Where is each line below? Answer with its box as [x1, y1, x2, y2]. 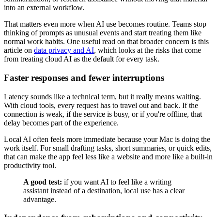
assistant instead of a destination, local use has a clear [23, 186, 185, 195]
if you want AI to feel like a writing [62, 177, 171, 186]
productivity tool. [4, 161, 56, 170]
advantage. [23, 195, 56, 203]
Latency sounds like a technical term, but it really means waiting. [4, 92, 201, 101]
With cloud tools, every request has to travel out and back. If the [4, 101, 198, 109]
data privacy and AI [34, 46, 94, 55]
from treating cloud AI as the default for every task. [4, 55, 159, 63]
